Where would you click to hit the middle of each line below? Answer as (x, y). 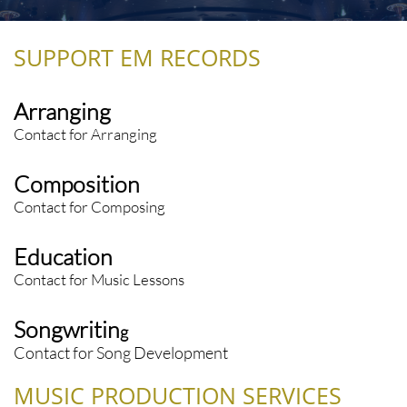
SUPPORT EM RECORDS (137, 57)
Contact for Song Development (121, 352)
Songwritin (67, 329)
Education (63, 257)
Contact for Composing (89, 207)
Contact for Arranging (85, 134)
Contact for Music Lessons (99, 279)
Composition (77, 184)
